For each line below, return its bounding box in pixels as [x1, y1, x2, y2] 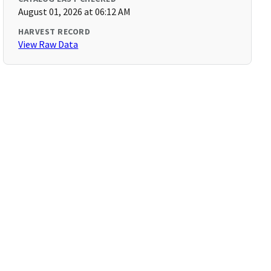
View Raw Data [18, 38, 79, 50]
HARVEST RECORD [18, 26, 91, 37]
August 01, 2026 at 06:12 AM [18, 5, 131, 18]
